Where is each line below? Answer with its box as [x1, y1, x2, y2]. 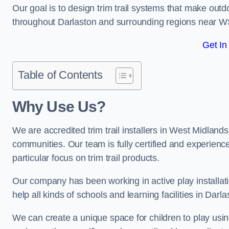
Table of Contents [18, 68, 103, 81]
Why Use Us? [12, 98, 106, 115]
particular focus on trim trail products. [12, 153, 159, 163]
